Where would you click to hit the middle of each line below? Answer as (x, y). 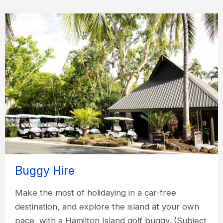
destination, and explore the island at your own (107, 206)
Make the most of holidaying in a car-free (96, 192)
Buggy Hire (45, 171)
